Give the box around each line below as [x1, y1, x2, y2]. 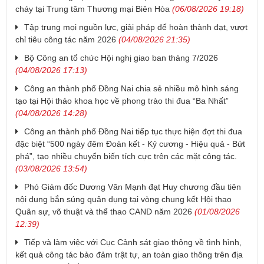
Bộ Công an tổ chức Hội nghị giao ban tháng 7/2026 [24, 53, 218, 63]
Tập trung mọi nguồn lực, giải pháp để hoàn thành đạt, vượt [24, 22, 247, 32]
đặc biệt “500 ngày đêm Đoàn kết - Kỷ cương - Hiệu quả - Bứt [15, 139, 245, 149]
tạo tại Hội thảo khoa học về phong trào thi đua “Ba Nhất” [15, 96, 229, 106]
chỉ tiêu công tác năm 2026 [15, 35, 116, 45]
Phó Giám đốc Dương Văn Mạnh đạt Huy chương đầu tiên [24, 182, 241, 192]
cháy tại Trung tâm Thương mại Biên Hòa [15, 4, 170, 14]
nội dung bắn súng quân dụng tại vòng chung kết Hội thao [15, 194, 232, 204]
